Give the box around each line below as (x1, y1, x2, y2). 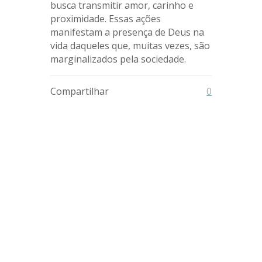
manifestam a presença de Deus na (50, 26, 204, 39)
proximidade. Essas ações (50, 12, 161, 26)
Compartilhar (50, 85, 109, 98)
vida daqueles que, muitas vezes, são (50, 39, 210, 53)
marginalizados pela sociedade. (50, 53, 186, 66)
